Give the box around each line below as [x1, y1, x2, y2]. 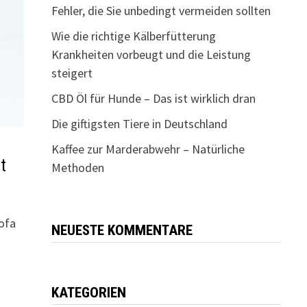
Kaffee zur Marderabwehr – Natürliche [51, 141, 245, 157]
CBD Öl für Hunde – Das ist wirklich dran [51, 90, 256, 106]
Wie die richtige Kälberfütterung [51, 28, 216, 44]
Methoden [51, 160, 104, 175]
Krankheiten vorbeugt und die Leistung [51, 47, 251, 62]
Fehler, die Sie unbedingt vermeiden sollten [51, 3, 271, 19]
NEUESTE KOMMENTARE [51, 222, 193, 238]
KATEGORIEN [51, 284, 126, 301]
